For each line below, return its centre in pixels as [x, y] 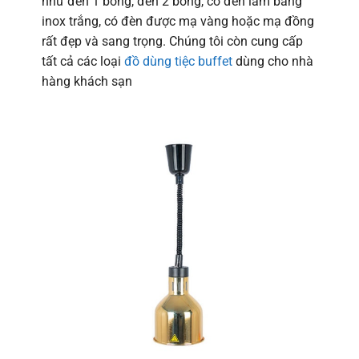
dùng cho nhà [272, 61]
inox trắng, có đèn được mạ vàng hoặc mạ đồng [177, 21]
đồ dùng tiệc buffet [178, 61]
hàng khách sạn [87, 81]
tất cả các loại [83, 61]
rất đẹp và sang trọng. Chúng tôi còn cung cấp [172, 41]
